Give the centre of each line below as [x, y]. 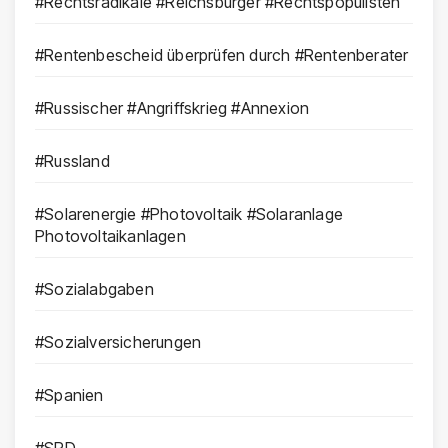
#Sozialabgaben [94, 289]
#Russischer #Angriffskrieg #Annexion [172, 108]
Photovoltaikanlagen [110, 236]
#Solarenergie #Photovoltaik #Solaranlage [189, 214]
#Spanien [69, 395]
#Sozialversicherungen [118, 342]
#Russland [72, 161]
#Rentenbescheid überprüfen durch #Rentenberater [222, 55]
